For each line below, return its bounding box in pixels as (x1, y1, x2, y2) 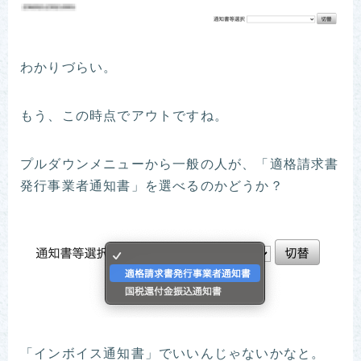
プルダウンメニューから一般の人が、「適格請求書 (20, 156, 339, 173)
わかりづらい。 (20, 60, 118, 77)
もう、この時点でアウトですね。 (20, 108, 228, 125)
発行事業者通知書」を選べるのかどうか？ (20, 178, 284, 195)
